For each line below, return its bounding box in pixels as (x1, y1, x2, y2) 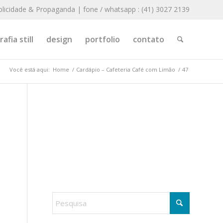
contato (132, 34, 164, 45)
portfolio (85, 34, 120, 45)
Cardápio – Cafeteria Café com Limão (76, 66, 175, 73)
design (46, 34, 72, 45)
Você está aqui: (9, 66, 50, 73)
